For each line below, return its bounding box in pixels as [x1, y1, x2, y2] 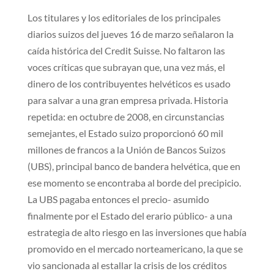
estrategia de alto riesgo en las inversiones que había [27, 226, 246, 238]
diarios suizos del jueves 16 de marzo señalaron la [27, 28, 234, 40]
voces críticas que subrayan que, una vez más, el [27, 61, 225, 73]
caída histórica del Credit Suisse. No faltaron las [27, 44, 225, 56]
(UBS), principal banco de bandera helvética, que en [27, 160, 240, 172]
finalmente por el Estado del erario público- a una [27, 209, 232, 221]
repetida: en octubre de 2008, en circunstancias [27, 110, 224, 122]
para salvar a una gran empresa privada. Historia [27, 94, 228, 106]
